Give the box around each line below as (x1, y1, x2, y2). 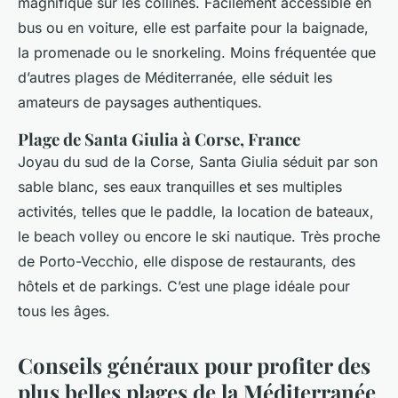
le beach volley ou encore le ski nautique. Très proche (18, 227, 380, 246)
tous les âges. (18, 302, 110, 321)
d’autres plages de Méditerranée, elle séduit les (18, 68, 332, 87)
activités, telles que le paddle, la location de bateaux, (18, 203, 374, 221)
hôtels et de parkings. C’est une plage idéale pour (18, 277, 350, 296)
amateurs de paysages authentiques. (18, 93, 262, 112)
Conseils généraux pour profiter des (18, 351, 370, 380)
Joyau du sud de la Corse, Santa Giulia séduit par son (18, 153, 378, 171)
